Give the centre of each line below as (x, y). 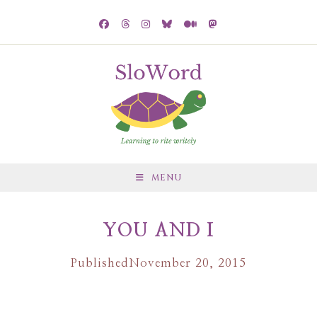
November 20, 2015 (188, 263)
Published (100, 263)
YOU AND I (158, 231)
